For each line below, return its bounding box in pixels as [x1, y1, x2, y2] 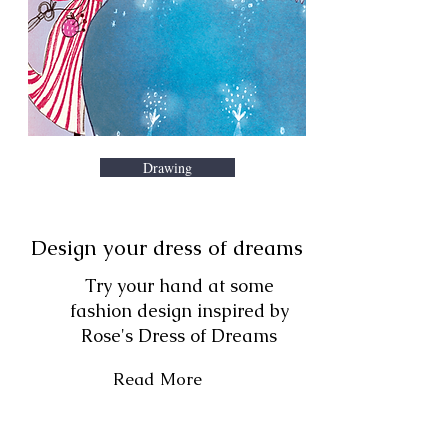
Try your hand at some [84, 274, 274, 297]
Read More [112, 368, 202, 390]
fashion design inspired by [69, 299, 289, 322]
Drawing [142, 158, 192, 177]
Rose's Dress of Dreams [81, 324, 277, 347]
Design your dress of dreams [30, 234, 303, 261]
